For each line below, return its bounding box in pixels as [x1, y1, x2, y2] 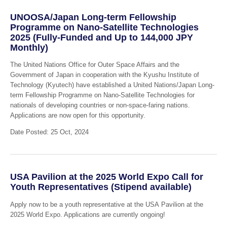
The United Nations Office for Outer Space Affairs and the [10, 61, 179, 69]
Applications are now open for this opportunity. [10, 111, 145, 120]
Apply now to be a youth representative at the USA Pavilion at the [10, 201, 203, 209]
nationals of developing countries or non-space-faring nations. [10, 101, 190, 109]
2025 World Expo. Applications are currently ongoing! [10, 211, 167, 219]
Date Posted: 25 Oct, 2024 [10, 128, 89, 136]
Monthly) [10, 42, 48, 53]
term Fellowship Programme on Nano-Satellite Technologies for [10, 91, 195, 99]
